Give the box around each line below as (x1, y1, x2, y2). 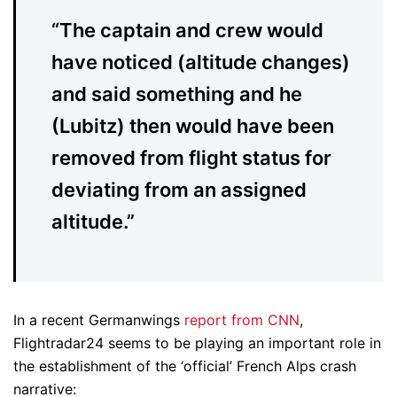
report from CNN (184, 310, 300, 329)
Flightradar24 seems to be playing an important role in (13, 333, 381, 352)
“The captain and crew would (51, 18, 323, 42)
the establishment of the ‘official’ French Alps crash (13, 356, 356, 375)
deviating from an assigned (51, 177, 307, 201)
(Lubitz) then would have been (51, 113, 334, 137)
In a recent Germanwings (13, 310, 184, 329)
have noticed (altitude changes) (51, 50, 350, 74)
